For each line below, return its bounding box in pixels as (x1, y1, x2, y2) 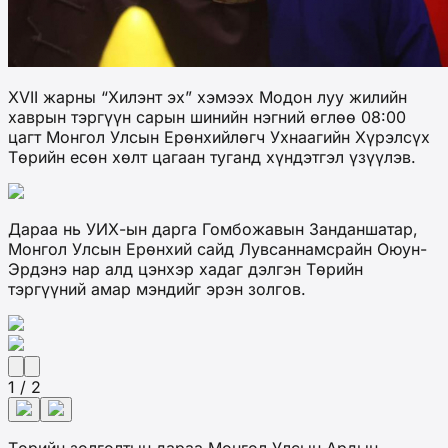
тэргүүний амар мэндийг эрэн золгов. (8, 279, 306, 300)
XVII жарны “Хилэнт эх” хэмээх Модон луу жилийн (8, 87, 407, 108)
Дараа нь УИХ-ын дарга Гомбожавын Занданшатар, (8, 219, 418, 240)
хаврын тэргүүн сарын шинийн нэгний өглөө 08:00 (8, 107, 406, 128)
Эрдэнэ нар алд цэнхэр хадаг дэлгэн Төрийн (8, 259, 363, 280)
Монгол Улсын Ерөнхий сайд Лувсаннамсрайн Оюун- (8, 239, 427, 260)
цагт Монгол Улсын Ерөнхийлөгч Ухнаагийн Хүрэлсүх (8, 127, 430, 148)
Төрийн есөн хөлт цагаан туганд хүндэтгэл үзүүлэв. (8, 147, 416, 168)
